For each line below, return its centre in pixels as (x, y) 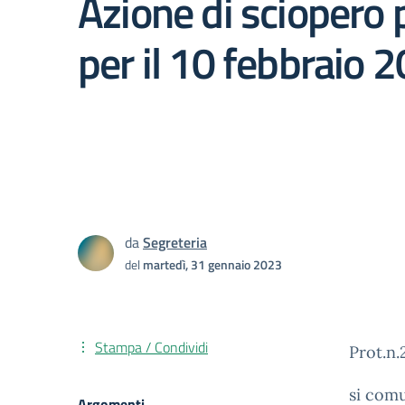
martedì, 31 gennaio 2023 (212, 264)
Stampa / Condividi (151, 347)
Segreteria (175, 242)
